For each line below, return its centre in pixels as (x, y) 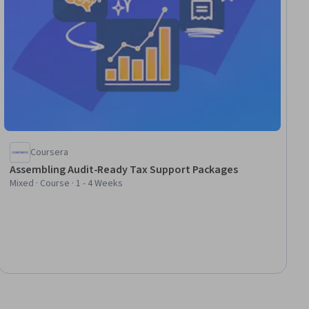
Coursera (50, 153)
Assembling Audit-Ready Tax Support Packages (124, 170)
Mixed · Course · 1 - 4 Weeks (67, 184)
